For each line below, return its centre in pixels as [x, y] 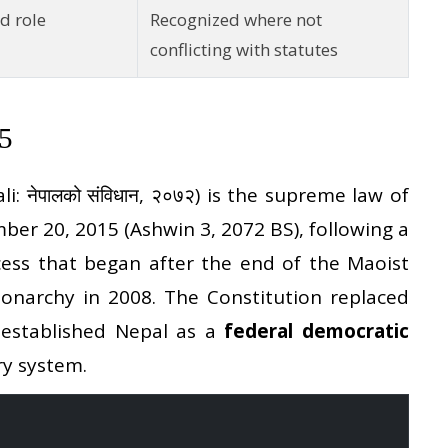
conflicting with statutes [244, 49]
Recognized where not [236, 19]
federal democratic [317, 331]
